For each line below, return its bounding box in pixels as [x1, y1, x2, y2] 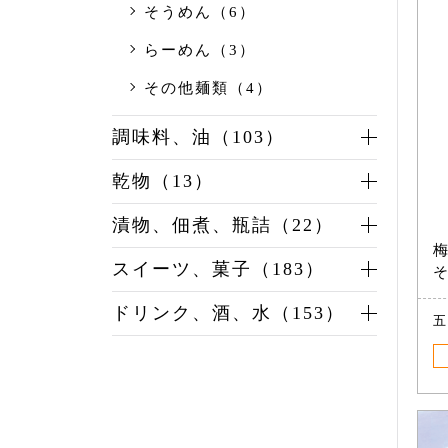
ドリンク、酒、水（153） [112, 303, 345, 324]
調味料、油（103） [112, 127, 285, 148]
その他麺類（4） [144, 80, 273, 97]
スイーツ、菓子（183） [112, 259, 325, 280]
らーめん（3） [144, 42, 256, 59]
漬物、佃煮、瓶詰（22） [112, 215, 334, 236]
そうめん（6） [144, 4, 256, 21]
